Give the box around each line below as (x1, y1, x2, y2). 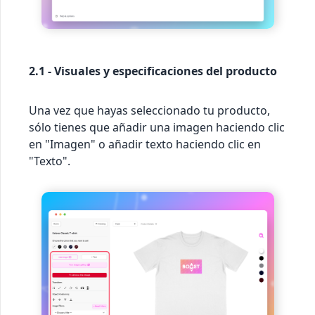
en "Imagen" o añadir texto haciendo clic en (29, 136, 261, 152)
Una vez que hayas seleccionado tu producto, (29, 102, 270, 118)
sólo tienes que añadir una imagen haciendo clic (29, 119, 285, 135)
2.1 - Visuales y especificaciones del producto (29, 63, 277, 79)
